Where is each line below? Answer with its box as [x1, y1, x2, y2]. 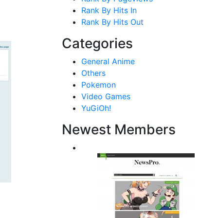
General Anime [81, 56, 135, 66]
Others [81, 68, 106, 78]
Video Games [81, 91, 130, 101]
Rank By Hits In [81, 5, 137, 15]
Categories [62, 35, 133, 52]
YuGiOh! [81, 103, 111, 113]
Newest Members [62, 121, 176, 138]
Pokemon [81, 79, 116, 90]
